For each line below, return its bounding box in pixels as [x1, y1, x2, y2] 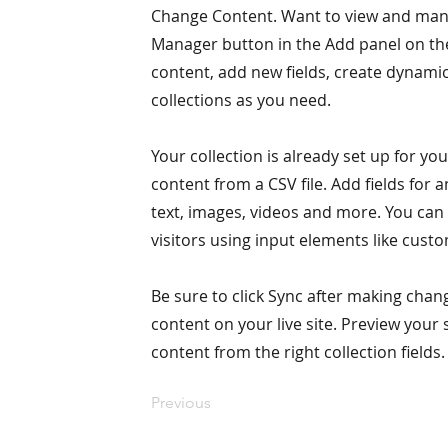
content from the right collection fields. [151, 341, 445, 363]
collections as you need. [151, 89, 331, 111]
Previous [151, 393, 211, 412]
